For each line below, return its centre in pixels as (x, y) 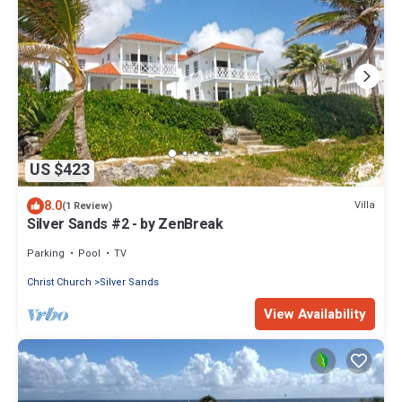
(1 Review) (87, 205)
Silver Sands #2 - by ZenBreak (125, 224)
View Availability (315, 314)
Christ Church (59, 282)
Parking (46, 253)
